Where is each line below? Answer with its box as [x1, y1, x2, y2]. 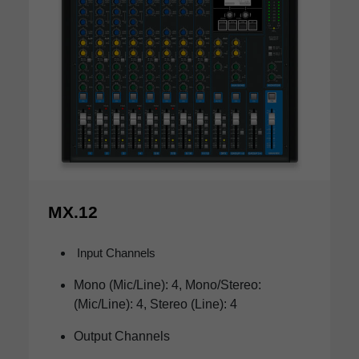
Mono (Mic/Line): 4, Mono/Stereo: [74, 278, 261, 292]
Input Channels [74, 246, 155, 260]
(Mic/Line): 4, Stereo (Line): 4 [74, 297, 237, 312]
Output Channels [74, 329, 170, 344]
